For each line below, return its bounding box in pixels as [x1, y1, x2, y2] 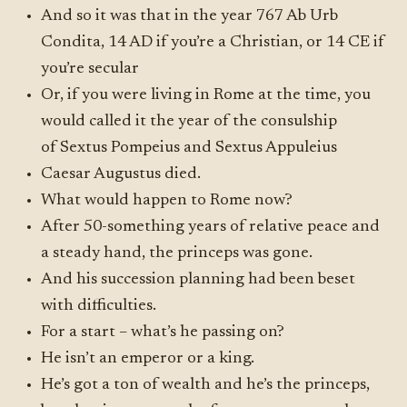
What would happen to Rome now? [41, 193, 293, 209]
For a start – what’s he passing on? [41, 324, 285, 341]
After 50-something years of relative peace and [41, 219, 381, 235]
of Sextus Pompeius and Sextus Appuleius [41, 140, 338, 156]
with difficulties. [41, 298, 157, 314]
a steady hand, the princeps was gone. [41, 245, 313, 262]
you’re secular [41, 61, 140, 77]
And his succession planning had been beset [41, 272, 356, 288]
